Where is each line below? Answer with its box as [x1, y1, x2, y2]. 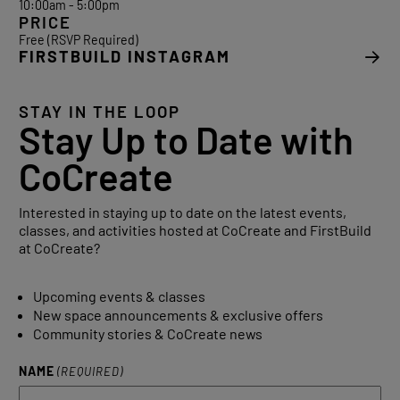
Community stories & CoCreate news [32, 325, 262, 343]
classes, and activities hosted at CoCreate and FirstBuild [18, 221, 371, 238]
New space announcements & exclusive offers [32, 306, 323, 324]
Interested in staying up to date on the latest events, [18, 203, 346, 221]
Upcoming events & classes [32, 287, 205, 305]
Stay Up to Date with [18, 117, 354, 162]
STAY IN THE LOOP [18, 102, 180, 122]
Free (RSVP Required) [18, 32, 138, 48]
